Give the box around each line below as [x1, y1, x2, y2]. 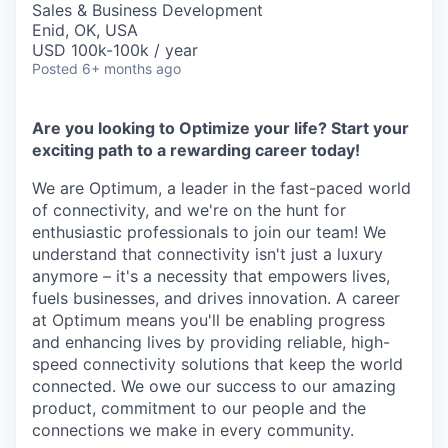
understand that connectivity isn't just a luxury [32, 244, 383, 265]
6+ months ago [82, 60, 181, 78]
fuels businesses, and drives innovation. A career [32, 288, 400, 309]
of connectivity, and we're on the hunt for [32, 200, 346, 221]
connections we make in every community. [32, 420, 354, 441]
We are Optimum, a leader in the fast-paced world [32, 178, 411, 199]
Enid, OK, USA [32, 20, 138, 41]
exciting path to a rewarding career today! [32, 140, 360, 161]
